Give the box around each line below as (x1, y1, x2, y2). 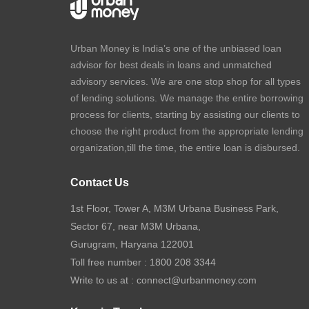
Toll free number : (70, 257, 150, 268)
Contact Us (70, 177, 129, 188)
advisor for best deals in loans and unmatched (70, 59, 272, 70)
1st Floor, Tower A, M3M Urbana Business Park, (70, 203, 279, 214)
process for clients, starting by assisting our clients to (70, 109, 300, 120)
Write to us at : (70, 275, 137, 286)
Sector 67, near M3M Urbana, (70, 221, 201, 232)
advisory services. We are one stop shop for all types (70, 76, 301, 87)
